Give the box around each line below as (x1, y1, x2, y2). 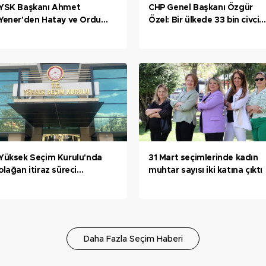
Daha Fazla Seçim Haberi (83, 235, 183, 243)
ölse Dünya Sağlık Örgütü (148, 28, 254, 37)
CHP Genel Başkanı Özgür (148, 4, 253, 12)
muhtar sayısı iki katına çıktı (148, 166, 262, 175)
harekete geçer (148, 41, 212, 50)
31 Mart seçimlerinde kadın (148, 153, 258, 162)
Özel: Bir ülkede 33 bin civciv (148, 16, 264, 25)
